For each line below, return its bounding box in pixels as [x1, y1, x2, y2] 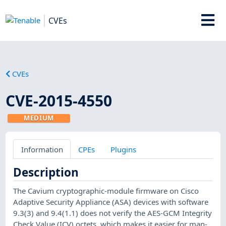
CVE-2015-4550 [6, 90, 112, 111]
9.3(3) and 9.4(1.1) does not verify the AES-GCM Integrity [13, 207, 212, 218]
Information [21, 144, 63, 154]
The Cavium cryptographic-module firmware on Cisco [13, 185, 199, 196]
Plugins [110, 144, 136, 154]
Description [13, 164, 79, 180]
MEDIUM [24, 113, 54, 123]
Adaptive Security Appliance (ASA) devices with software [13, 196, 209, 207]
